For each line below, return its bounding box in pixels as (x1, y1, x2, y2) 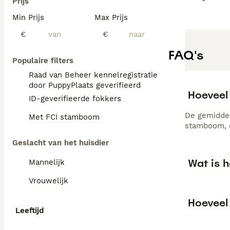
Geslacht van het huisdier (12, 138, 109, 147)
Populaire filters (12, 56, 73, 65)
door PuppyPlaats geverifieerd (29, 81, 141, 90)
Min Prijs (12, 13, 44, 22)
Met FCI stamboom (29, 112, 100, 122)
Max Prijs (94, 13, 128, 22)
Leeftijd (15, 206, 44, 215)
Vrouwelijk (29, 176, 68, 185)
